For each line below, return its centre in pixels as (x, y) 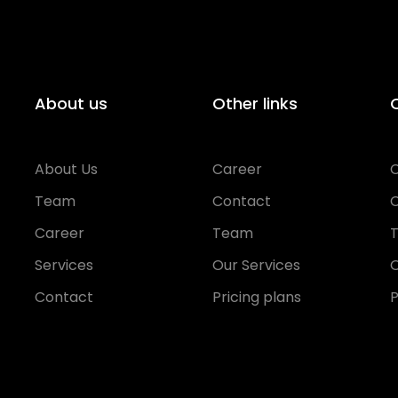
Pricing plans (257, 297)
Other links (255, 103)
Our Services (256, 265)
